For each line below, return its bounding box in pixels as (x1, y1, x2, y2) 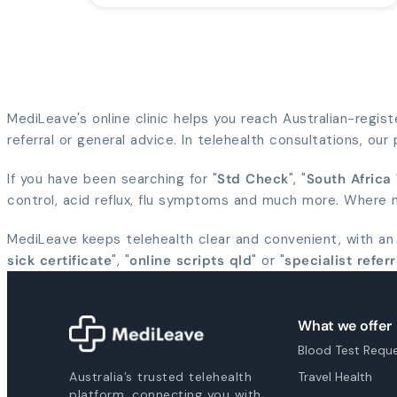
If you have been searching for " (7, 169, 217, 188)
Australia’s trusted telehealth (69, 368, 252, 385)
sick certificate (7, 251, 112, 269)
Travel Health (298, 368, 373, 385)
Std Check (217, 169, 289, 188)
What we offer (298, 315, 392, 335)
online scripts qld (129, 251, 252, 269)
